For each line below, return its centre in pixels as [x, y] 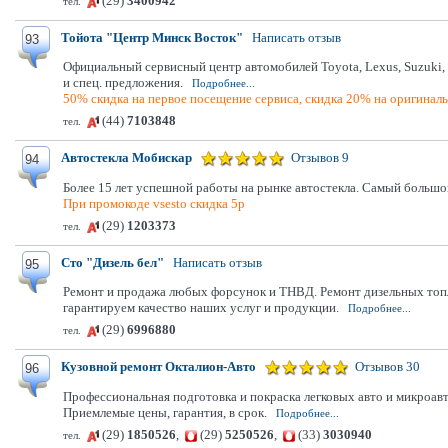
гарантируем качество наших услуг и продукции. [201, 307]
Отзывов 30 [387, 366]
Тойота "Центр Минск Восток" [152, 37]
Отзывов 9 [320, 157]
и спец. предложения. [123, 82]
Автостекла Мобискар [126, 157]
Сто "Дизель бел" [112, 262]
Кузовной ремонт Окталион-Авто [158, 366]
